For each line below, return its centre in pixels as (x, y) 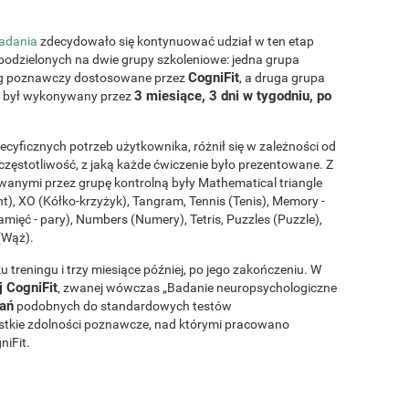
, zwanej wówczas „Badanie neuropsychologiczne (197, 287)
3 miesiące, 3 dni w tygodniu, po (233, 95)
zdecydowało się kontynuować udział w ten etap (176, 41)
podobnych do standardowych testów (123, 305)
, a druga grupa (282, 77)
